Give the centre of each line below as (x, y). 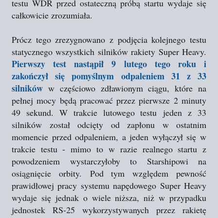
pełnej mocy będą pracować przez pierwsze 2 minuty (109, 100)
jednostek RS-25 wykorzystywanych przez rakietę (109, 210)
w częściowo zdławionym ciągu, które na (125, 88)
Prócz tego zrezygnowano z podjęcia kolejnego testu (109, 39)
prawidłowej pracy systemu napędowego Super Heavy (109, 185)
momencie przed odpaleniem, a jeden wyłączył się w (109, 137)
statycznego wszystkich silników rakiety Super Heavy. (109, 52)
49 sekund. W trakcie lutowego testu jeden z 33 (109, 112)
